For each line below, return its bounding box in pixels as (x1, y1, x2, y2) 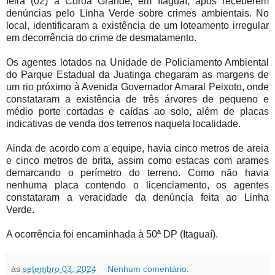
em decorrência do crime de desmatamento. (6, 33, 196, 44)
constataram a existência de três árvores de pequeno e (6, 94, 269, 105)
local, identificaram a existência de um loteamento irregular (6, 20, 269, 31)
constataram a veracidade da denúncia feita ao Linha (6, 192, 269, 203)
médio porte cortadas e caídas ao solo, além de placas (6, 106, 269, 117)
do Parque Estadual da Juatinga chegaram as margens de (6, 69, 269, 80)
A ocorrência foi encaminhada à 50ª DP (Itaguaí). (6, 229, 218, 240)
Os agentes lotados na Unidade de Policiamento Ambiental (6, 57, 269, 68)
